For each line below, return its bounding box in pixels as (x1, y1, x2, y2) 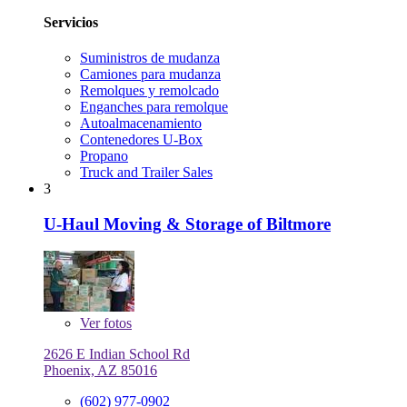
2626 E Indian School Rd (44, 346, 190, 362)
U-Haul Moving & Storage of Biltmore (44, 213, 331, 233)
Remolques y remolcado (80, 83, 219, 99)
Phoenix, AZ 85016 (44, 362, 157, 379)
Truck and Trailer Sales (80, 164, 213, 181)
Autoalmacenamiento (80, 115, 202, 132)
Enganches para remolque (80, 99, 228, 115)
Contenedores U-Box (80, 132, 203, 148)
